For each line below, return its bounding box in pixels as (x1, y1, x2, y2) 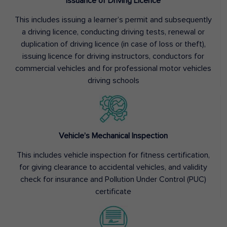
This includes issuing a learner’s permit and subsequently (15, 16, 212, 24)
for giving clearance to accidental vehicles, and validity (19, 163, 207, 172)
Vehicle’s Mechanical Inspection (59, 132, 168, 140)
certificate (95, 187, 131, 196)
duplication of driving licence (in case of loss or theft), (21, 40, 206, 49)
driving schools (87, 77, 139, 85)
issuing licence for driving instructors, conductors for (22, 52, 204, 61)
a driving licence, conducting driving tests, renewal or (22, 28, 205, 36)
